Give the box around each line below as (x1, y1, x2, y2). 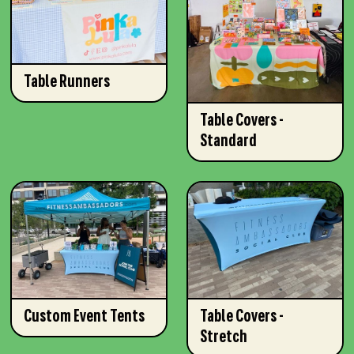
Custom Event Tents (24, 307, 145, 326)
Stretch (200, 328, 247, 347)
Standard (200, 132, 257, 151)
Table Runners (24, 73, 111, 92)
